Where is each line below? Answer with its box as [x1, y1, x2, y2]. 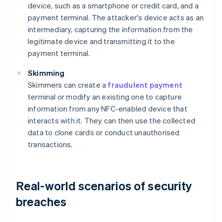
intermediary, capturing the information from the [28, 24, 193, 35]
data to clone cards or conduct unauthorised [28, 127, 180, 138]
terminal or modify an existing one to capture [28, 92, 182, 102]
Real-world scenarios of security [16, 178, 192, 194]
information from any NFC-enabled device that [28, 104, 187, 114]
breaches [16, 194, 66, 210]
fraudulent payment [108, 80, 183, 90]
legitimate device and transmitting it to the [28, 36, 175, 47]
